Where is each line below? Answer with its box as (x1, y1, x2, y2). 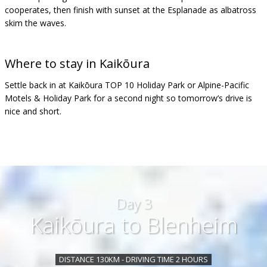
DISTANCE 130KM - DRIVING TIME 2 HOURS (59, 254, 208, 265)
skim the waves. (5, 17, 66, 29)
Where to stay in (5, 55, 100, 72)
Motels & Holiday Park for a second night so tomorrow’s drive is (5, 92, 252, 104)
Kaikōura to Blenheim (29, 210, 238, 240)
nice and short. (5, 105, 61, 117)
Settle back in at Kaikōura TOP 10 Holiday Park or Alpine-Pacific (5, 79, 249, 91)
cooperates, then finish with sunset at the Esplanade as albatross (5, 4, 256, 15)
